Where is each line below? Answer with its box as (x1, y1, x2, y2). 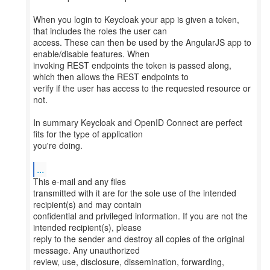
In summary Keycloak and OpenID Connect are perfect (33, 116, 242, 128)
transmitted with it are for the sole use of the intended (33, 187, 236, 199)
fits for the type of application (33, 128, 143, 140)
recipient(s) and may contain (33, 198, 142, 210)
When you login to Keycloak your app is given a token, (33, 13, 239, 25)
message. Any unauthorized (33, 244, 140, 256)
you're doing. (33, 139, 83, 151)
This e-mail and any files (33, 175, 126, 187)
